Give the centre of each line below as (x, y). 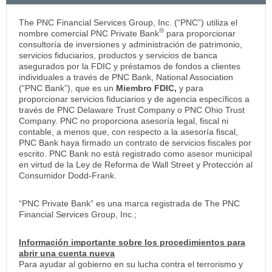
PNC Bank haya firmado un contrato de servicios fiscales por (135, 142)
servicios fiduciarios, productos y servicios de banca (118, 55)
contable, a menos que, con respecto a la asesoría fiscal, (128, 131)
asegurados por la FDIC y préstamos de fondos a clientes (130, 66)
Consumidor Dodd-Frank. (68, 175)
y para (190, 88)
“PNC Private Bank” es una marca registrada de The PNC (129, 203)
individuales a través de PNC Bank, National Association (126, 77)
